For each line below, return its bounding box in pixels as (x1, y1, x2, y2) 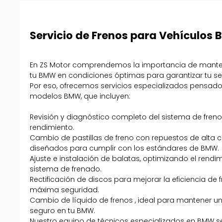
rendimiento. (30, 122, 75, 133)
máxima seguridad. (30, 185, 100, 195)
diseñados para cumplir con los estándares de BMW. (30, 143, 220, 154)
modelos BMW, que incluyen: (30, 91, 131, 102)
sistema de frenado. (30, 164, 102, 174)
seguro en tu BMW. (30, 206, 96, 216)
